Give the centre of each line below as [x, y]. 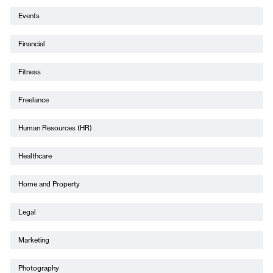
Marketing [34, 240]
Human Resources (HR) [55, 128]
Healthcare [35, 156]
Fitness [30, 72]
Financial [32, 44]
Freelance [34, 100]
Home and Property [49, 184]
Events [29, 16]
